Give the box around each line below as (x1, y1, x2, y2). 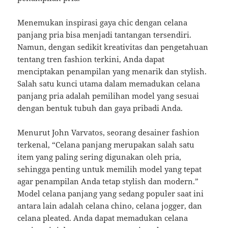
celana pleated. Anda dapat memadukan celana (17, 213, 188, 223)
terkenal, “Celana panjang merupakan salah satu (17, 139, 195, 150)
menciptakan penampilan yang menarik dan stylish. (17, 66, 207, 77)
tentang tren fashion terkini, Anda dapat (17, 54, 165, 65)
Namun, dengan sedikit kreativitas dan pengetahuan (17, 42, 209, 52)
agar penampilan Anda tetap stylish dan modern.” (17, 176, 199, 187)
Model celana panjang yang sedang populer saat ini (17, 188, 204, 199)
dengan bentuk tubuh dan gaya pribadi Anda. (17, 103, 183, 113)
